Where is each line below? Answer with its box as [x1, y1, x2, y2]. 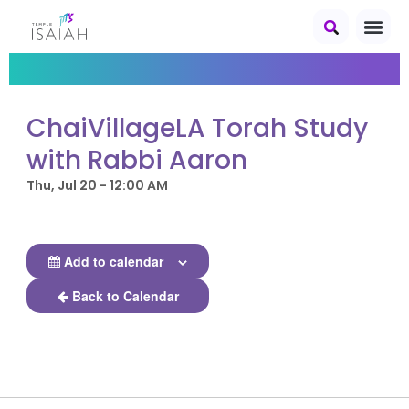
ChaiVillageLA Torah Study [26, 110, 369, 146]
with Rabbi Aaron [26, 142, 248, 178]
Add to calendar [64, 252, 164, 270]
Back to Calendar [71, 287, 179, 305]
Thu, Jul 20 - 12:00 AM [26, 176, 169, 194]
